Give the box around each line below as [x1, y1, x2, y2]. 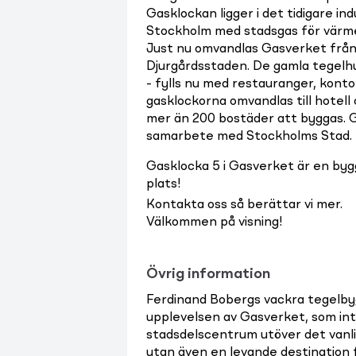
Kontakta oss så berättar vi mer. [146, 199, 342, 211]
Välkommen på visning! [146, 216, 282, 229]
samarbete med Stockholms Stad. [146, 130, 352, 143]
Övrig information [146, 267, 270, 281]
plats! [146, 178, 180, 191]
